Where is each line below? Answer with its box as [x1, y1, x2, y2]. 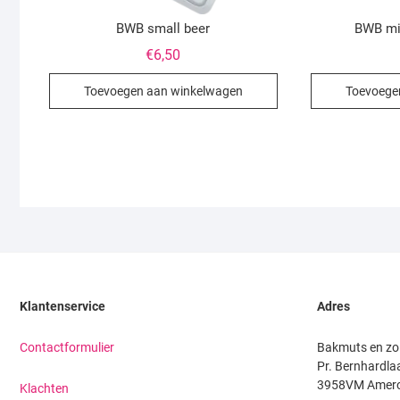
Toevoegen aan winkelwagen [83, 84, 243, 99]
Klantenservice [20, 299, 105, 314]
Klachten [20, 381, 69, 396]
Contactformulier [20, 340, 114, 355]
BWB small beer [116, 21, 211, 37]
